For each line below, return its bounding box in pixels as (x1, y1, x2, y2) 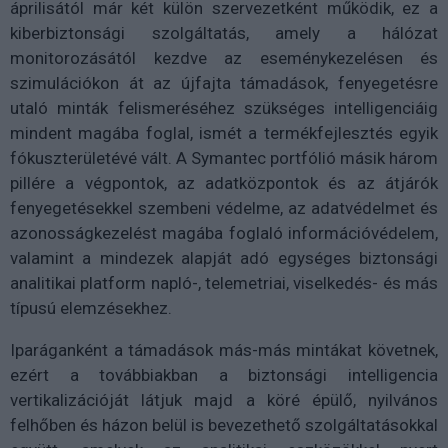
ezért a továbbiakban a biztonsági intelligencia (10, 364, 438, 385)
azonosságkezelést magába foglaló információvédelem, (10, 222, 438, 243)
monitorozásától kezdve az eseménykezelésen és (10, 47, 438, 68)
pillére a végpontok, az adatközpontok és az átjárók (10, 172, 438, 193)
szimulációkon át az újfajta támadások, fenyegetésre (10, 72, 438, 93)
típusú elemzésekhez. (10, 297, 172, 318)
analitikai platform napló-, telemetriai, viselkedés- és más (10, 272, 438, 293)
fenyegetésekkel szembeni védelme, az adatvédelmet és (10, 197, 438, 218)
